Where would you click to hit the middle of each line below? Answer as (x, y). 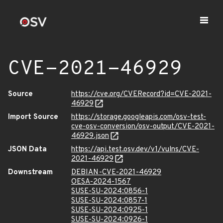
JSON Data (27, 150)
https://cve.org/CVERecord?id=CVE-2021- (141, 94)
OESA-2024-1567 (101, 182)
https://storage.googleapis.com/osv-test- (139, 117)
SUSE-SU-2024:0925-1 (110, 210)
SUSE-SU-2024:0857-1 (109, 201)
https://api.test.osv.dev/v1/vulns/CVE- (135, 150)
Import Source (33, 117)
